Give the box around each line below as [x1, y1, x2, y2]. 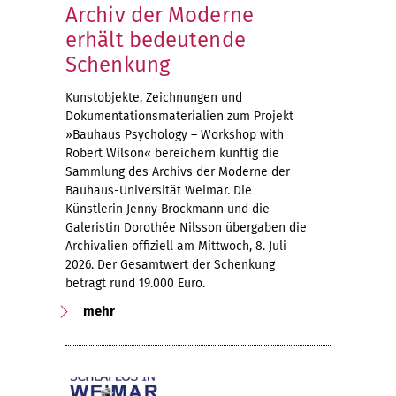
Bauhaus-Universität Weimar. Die [65, 183, 252, 198]
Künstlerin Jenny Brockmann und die [65, 202, 270, 217]
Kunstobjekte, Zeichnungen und [65, 90, 242, 105]
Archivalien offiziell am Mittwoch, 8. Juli [65, 239, 286, 254]
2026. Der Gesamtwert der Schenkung [65, 257, 275, 272]
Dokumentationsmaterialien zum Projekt [65, 109, 293, 124]
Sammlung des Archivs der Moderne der [65, 164, 290, 179]
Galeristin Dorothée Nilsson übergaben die [65, 220, 307, 235]
